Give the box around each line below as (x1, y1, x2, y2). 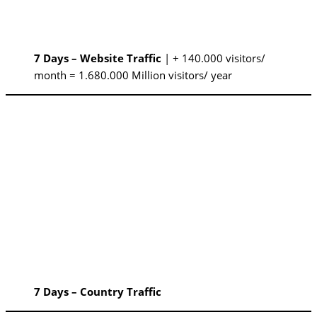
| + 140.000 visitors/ (161, 50, 265, 65)
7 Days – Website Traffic (34, 50, 161, 65)
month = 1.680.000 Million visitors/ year (34, 67, 232, 82)
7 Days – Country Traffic (34, 284, 161, 299)
